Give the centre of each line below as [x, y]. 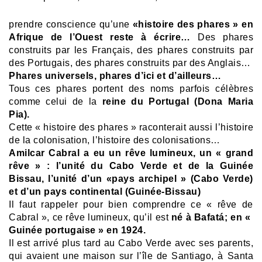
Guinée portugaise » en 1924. [77, 230]
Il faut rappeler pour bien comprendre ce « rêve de [131, 205]
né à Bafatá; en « [212, 218]
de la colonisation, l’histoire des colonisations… [115, 140]
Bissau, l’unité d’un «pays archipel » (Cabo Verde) [131, 179]
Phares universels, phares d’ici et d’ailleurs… [115, 76]
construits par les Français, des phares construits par [131, 50]
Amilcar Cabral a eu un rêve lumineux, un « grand [131, 153]
